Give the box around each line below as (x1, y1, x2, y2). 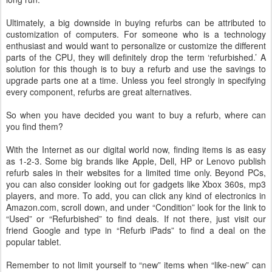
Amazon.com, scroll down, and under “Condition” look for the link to (6, 201, 266, 213)
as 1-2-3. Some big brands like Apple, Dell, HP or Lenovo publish (6, 155, 266, 167)
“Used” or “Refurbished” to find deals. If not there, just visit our (6, 212, 266, 225)
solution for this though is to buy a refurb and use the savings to (6, 63, 266, 75)
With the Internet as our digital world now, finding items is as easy (6, 143, 266, 155)
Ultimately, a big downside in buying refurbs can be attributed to (6, 16, 266, 29)
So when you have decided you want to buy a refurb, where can (6, 109, 266, 121)
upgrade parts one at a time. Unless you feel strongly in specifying (6, 74, 266, 86)
